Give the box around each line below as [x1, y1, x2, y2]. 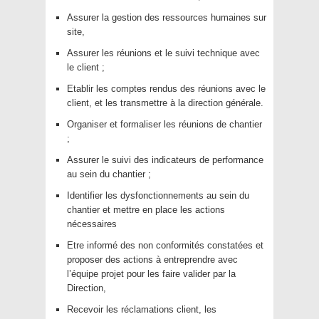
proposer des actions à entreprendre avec [67, 253, 238, 265]
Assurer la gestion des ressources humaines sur [67, 11, 266, 23]
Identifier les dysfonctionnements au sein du [67, 189, 249, 201]
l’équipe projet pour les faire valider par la [67, 268, 236, 279]
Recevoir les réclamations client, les [67, 303, 216, 315]
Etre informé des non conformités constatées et [67, 239, 263, 251]
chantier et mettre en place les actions [67, 204, 225, 215]
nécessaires [67, 218, 117, 229]
